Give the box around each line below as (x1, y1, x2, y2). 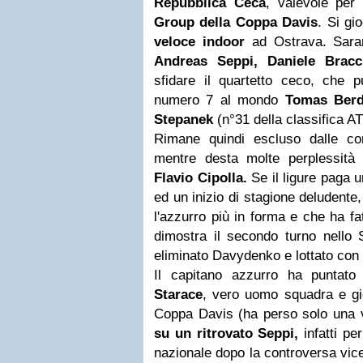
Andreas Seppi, (154, 53, 258, 69)
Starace (154, 287, 203, 302)
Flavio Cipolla (154, 170, 243, 186)
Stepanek (154, 112, 213, 127)
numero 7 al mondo (154, 92, 285, 108)
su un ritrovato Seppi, (154, 326, 299, 341)
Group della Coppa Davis (154, 15, 318, 30)
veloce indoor (154, 34, 245, 49)
